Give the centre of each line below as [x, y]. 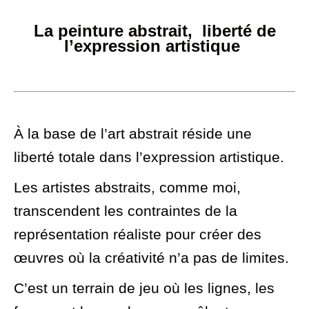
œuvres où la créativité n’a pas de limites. [151, 257]
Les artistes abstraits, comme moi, [127, 187]
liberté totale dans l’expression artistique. [149, 157]
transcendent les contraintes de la [126, 210]
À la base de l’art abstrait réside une [133, 133]
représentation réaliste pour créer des [138, 234]
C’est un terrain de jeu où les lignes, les [144, 288]
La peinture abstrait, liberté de [154, 30]
